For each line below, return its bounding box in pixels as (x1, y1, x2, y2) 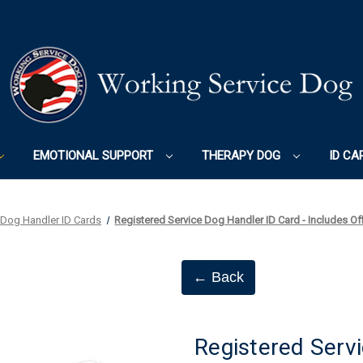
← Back (193, 269, 244, 285)
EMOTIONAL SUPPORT (32, 148, 156, 163)
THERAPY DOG (201, 148, 284, 163)
